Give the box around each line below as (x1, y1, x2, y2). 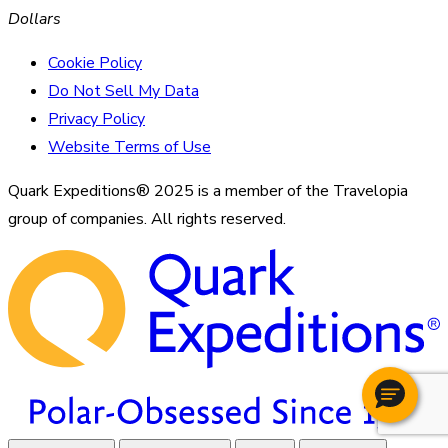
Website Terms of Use (48, 135, 211, 158)
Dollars (8, 7, 61, 30)
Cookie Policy (48, 51, 142, 74)
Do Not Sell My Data (48, 79, 199, 102)
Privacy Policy (48, 107, 145, 130)
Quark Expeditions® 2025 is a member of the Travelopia (8, 179, 408, 202)
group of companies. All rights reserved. (8, 207, 286, 230)
